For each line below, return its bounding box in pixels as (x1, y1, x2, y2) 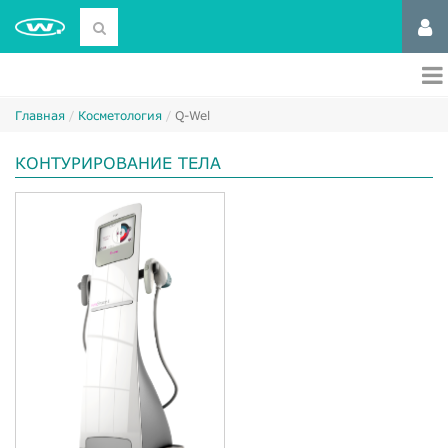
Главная (15, 108, 65, 123)
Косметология (78, 108, 162, 123)
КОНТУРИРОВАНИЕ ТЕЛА (15, 153, 221, 172)
